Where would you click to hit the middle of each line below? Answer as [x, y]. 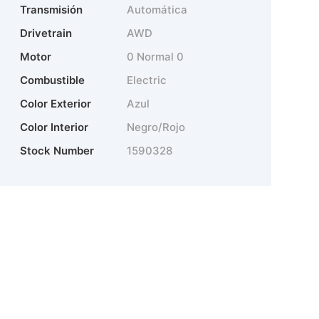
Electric [146, 80]
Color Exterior [55, 104]
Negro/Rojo [156, 127]
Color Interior [54, 127]
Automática [157, 10]
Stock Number [57, 151]
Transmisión [51, 10]
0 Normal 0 [155, 57]
